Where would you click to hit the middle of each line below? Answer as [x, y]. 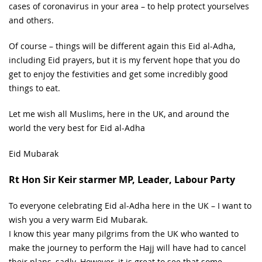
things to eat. [35, 88]
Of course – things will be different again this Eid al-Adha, [122, 46]
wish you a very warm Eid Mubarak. [78, 219]
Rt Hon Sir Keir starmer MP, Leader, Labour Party [122, 179]
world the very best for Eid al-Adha [77, 127]
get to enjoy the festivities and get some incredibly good [118, 74]
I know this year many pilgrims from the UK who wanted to [124, 233]
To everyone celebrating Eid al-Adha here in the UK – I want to [130, 205]
